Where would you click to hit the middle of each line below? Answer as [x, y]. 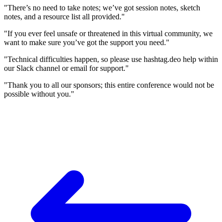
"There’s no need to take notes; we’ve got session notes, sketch [102, 8]
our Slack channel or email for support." [66, 68]
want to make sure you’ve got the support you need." [87, 43]
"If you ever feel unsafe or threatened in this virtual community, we [108, 34]
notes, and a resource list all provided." [64, 17]
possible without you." [39, 94]
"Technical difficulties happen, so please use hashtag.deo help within [111, 59]
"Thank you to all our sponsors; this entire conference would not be [109, 85]
